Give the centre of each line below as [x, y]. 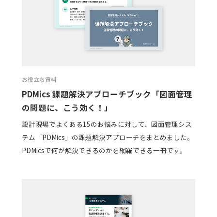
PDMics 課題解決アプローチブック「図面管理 [107, 94]
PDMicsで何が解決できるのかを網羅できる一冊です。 [104, 150]
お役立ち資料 [39, 79]
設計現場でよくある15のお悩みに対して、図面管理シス [107, 124]
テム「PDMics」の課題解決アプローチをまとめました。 [108, 137]
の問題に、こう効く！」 [67, 107]
